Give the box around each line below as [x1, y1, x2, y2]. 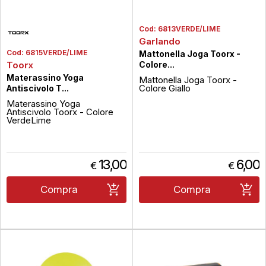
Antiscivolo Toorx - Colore [7, 106, 113, 118]
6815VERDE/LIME [26, 48, 87, 57]
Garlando [139, 36, 180, 47]
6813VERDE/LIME [158, 24, 220, 33]
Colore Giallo [139, 83, 191, 94]
